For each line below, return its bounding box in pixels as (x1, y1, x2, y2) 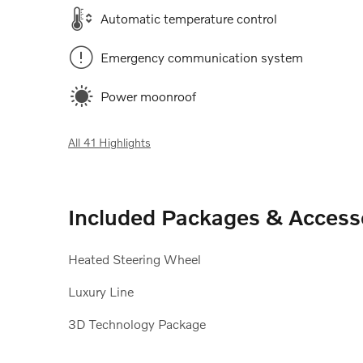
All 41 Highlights (68, 135, 151, 150)
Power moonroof (100, 88, 196, 105)
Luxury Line (68, 284, 134, 300)
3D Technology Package (68, 316, 206, 332)
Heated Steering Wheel (68, 251, 201, 267)
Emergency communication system (100, 49, 303, 66)
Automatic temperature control (100, 11, 277, 27)
